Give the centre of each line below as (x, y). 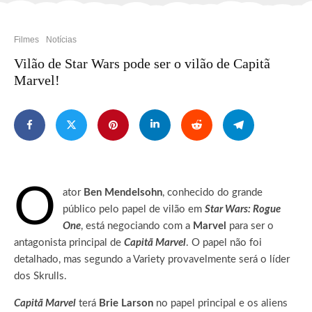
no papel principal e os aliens (220, 303)
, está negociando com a (137, 226)
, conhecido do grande (212, 192)
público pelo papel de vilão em (134, 209)
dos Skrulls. (40, 276)
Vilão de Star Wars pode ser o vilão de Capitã (142, 63)
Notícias (61, 39)
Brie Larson (126, 303)
